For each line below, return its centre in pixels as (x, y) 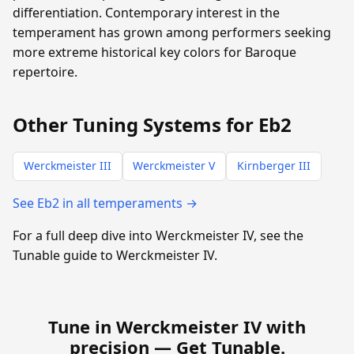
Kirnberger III (273, 166)
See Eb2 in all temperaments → (105, 203)
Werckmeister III (67, 166)
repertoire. (45, 72)
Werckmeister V (174, 166)
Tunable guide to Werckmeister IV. (115, 255)
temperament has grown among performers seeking (172, 33)
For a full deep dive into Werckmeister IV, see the (158, 235)
